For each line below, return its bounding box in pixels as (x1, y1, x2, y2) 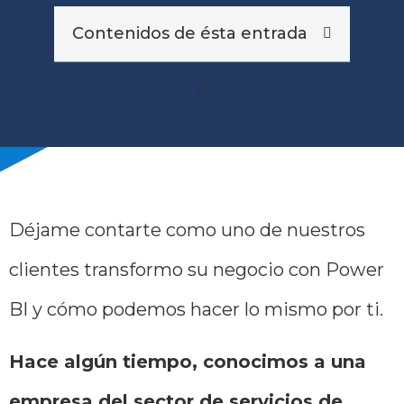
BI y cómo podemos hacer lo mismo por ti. (9, 298, 383, 320)
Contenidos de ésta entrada (72, 23, 308, 43)
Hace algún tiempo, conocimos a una (9, 351, 366, 373)
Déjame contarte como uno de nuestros (9, 218, 365, 241)
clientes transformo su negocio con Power (9, 258, 389, 280)
